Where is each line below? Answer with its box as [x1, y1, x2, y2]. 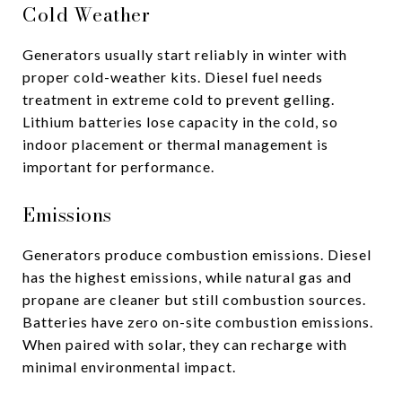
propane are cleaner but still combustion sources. [22, 290, 366, 308]
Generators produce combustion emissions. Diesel [22, 245, 371, 263]
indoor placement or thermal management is [22, 135, 328, 153]
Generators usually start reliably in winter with [22, 45, 347, 63]
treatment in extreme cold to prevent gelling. [22, 90, 335, 108]
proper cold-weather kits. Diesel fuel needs [22, 67, 323, 85]
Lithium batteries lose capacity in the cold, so [22, 112, 338, 130]
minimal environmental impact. [22, 357, 236, 375]
